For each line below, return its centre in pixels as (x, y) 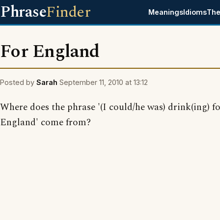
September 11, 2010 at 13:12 (104, 82)
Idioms (195, 12)
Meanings (166, 12)
